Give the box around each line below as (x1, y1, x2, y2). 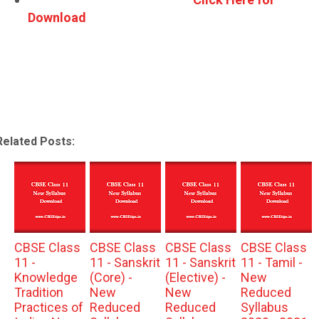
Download (28, 9, 86, 25)
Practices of (14, 299, 83, 315)
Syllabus (240, 299, 288, 315)
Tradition (14, 284, 63, 300)
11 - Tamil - (240, 254, 303, 270)
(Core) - (89, 269, 132, 285)
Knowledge (14, 269, 78, 285)
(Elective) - (164, 269, 226, 285)
